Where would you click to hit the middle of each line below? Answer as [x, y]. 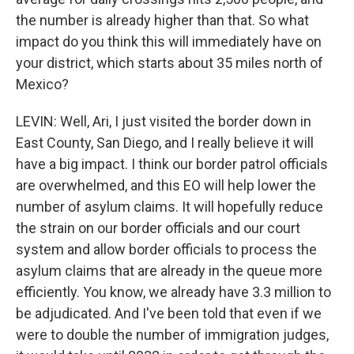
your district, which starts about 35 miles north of [169, 63]
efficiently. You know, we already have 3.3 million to [173, 292]
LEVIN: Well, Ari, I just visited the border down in [164, 121]
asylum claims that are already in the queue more [169, 271]
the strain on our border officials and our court [158, 228]
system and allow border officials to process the [166, 249]
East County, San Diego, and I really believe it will [165, 143]
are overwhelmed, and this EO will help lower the [166, 185]
